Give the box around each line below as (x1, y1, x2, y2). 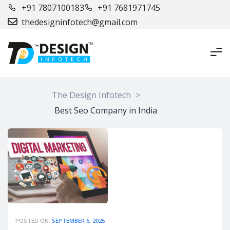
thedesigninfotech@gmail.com (21, 16, 138, 28)
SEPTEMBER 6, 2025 (52, 217, 105, 225)
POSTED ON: (15, 217, 52, 225)
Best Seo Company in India (54, 105, 157, 117)
